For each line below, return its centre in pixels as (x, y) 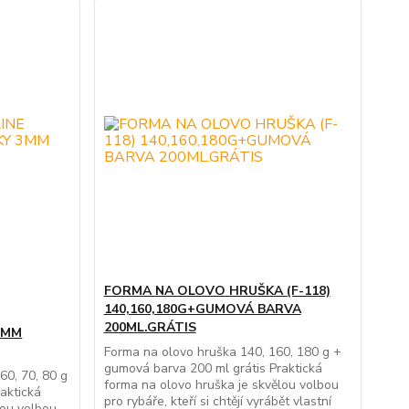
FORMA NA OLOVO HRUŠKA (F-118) (217, 291)
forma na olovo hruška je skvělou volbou (221, 385)
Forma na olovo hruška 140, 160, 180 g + (222, 352)
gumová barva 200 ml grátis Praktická (213, 369)
